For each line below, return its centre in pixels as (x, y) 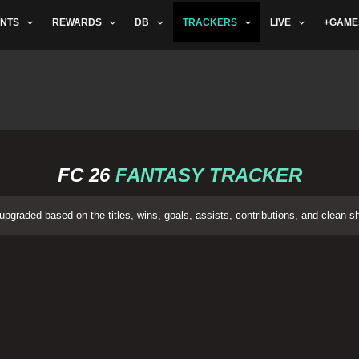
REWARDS (77, 23)
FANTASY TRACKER (206, 175)
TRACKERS (210, 23)
